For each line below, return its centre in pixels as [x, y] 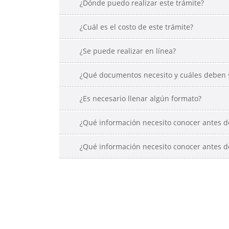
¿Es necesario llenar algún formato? [141, 99]
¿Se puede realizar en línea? [128, 51]
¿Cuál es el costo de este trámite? [137, 27]
